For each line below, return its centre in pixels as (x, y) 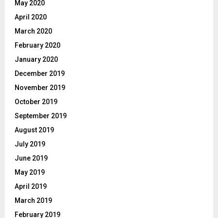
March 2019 (33, 201)
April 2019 (31, 187)
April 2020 (31, 17)
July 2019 (30, 144)
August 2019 (34, 130)
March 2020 (33, 31)
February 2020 (37, 45)
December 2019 (40, 74)
